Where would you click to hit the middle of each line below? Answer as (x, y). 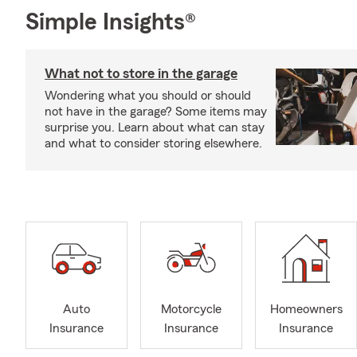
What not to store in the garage (141, 73)
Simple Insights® (111, 22)
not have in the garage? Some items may (156, 112)
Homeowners (306, 310)
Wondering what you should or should (148, 96)
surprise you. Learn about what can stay (155, 127)
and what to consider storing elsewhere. (153, 143)
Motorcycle (191, 310)
